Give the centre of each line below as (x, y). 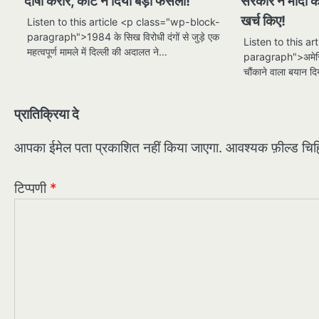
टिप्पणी (32, 188)
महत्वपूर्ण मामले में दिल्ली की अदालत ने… (97, 52)
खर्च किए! (263, 21)
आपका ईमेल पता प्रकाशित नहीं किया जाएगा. (118, 148)
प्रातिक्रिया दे (47, 115)
